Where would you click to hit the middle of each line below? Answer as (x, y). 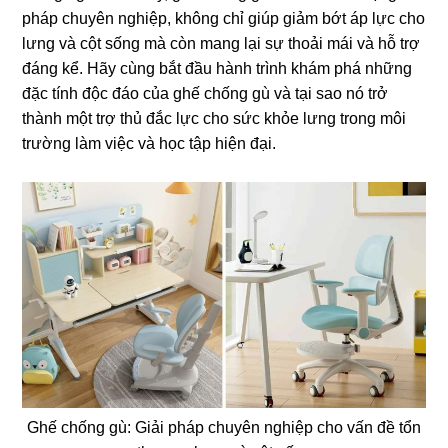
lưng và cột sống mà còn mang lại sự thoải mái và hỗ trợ (221, 43)
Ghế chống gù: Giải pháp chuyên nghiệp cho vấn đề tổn (224, 428)
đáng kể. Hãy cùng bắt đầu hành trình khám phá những (217, 68)
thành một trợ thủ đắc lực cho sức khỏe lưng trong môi (214, 118)
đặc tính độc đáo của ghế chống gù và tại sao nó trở (205, 93)
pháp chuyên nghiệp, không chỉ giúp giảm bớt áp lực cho (224, 18)
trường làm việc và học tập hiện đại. (149, 143)
